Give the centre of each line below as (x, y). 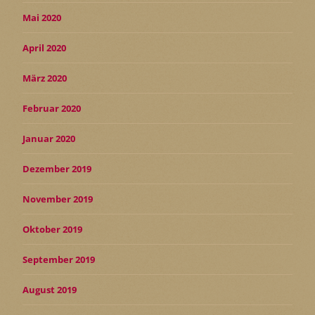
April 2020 (44, 47)
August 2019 (50, 289)
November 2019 (58, 199)
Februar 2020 (52, 108)
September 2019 (59, 259)
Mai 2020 (42, 17)
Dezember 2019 (57, 168)
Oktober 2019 (52, 229)
